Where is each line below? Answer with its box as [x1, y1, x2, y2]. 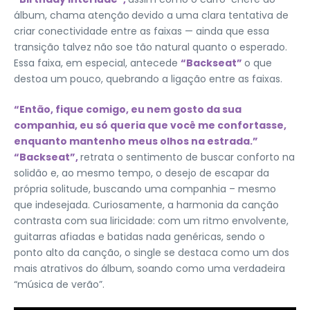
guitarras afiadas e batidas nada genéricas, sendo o [14, 230, 265, 244]
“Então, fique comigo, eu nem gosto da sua [14, 102, 241, 116]
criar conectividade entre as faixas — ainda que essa [14, 24, 269, 38]
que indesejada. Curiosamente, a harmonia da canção [14, 198, 279, 212]
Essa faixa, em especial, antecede [14, 56, 181, 70]
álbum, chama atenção [14, 8, 129, 22]
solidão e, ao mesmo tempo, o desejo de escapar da [14, 166, 269, 180]
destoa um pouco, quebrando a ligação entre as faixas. [14, 72, 285, 86]
